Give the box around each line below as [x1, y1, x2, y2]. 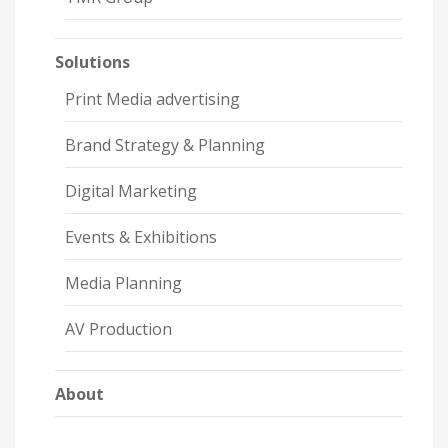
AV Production [65, 318, 172, 341]
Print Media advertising [65, 88, 240, 111]
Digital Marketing [65, 180, 197, 203]
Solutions [55, 51, 130, 74]
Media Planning [65, 272, 182, 295]
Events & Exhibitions [65, 226, 217, 249]
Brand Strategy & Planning [65, 134, 265, 157]
